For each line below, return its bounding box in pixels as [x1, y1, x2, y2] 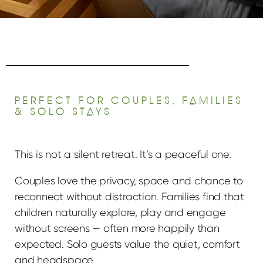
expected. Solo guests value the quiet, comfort [15, 238, 240, 250]
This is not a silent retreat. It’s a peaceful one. [15, 148, 231, 160]
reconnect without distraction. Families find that [15, 190, 244, 203]
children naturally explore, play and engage [15, 206, 226, 218]
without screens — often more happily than [15, 222, 220, 234]
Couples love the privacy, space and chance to [15, 174, 243, 187]
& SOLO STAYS [15, 105, 112, 118]
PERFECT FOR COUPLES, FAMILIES [15, 94, 243, 107]
